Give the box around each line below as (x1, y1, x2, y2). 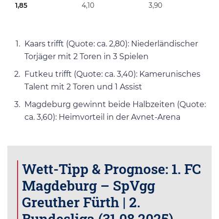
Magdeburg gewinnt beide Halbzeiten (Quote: (24, 100, 206, 109)
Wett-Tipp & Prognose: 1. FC (22, 159, 201, 178)
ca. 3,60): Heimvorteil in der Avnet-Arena (24, 112, 180, 122)
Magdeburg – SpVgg (22, 176, 155, 195)
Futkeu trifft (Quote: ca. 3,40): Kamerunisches (24, 69, 200, 79)
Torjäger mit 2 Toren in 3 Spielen (24, 52, 149, 62)
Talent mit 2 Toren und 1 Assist (24, 82, 142, 92)
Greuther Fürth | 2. (22, 193, 140, 212)
